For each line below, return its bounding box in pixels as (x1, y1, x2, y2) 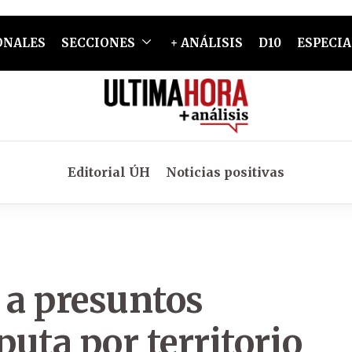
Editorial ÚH (68, 164, 150, 180)
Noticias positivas (166, 164, 284, 180)
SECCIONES (60, 35, 135, 50)
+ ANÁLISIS (170, 35, 243, 50)
